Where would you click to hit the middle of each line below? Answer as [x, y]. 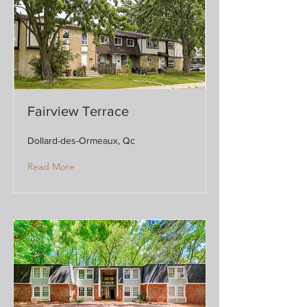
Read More [51, 167]
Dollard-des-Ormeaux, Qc [81, 140]
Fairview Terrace [78, 111]
